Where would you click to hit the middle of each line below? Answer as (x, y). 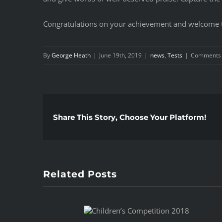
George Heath (71, 55)
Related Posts (80, 174)
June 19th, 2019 (120, 55)
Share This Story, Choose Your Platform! (130, 117)
